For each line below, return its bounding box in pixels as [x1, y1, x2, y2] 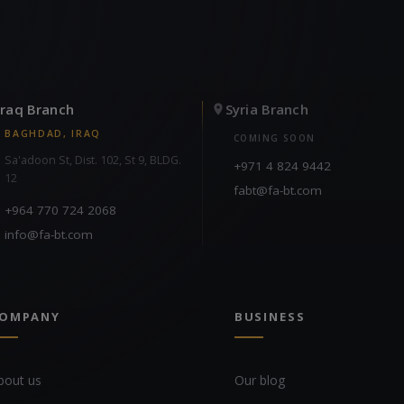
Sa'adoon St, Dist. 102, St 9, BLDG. [5, 151, 182, 168]
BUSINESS [234, 308, 306, 325]
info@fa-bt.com [5, 225, 94, 243]
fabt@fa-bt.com [233, 181, 322, 198]
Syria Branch [225, 99, 308, 118]
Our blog [234, 371, 285, 389]
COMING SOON [233, 131, 316, 144]
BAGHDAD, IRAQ [5, 126, 102, 140]
